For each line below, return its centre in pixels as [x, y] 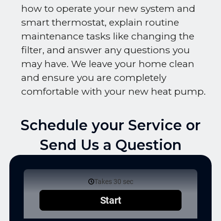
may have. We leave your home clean [108, 64]
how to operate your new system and [108, 9]
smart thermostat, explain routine [100, 23]
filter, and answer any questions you [106, 50]
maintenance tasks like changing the [108, 37]
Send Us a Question [110, 145]
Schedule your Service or [110, 125]
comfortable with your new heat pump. [113, 92]
